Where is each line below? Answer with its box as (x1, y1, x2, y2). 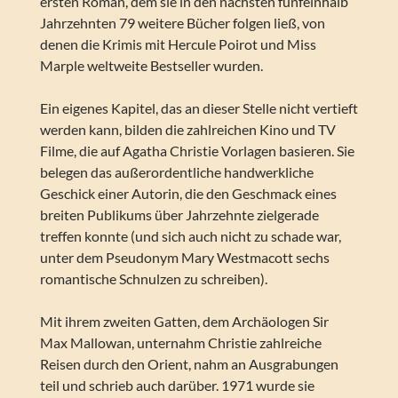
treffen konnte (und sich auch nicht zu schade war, (39, 227, 341, 245)
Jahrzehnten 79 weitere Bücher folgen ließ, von (39, 14, 325, 32)
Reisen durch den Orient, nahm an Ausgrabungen (39, 355, 338, 373)
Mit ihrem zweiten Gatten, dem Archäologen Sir (39, 313, 329, 330)
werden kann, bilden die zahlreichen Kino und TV (39, 121, 336, 139)
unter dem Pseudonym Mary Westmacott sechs (39, 249, 330, 267)
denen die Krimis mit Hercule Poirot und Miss (39, 36, 316, 53)
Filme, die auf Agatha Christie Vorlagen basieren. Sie (39, 142, 354, 160)
